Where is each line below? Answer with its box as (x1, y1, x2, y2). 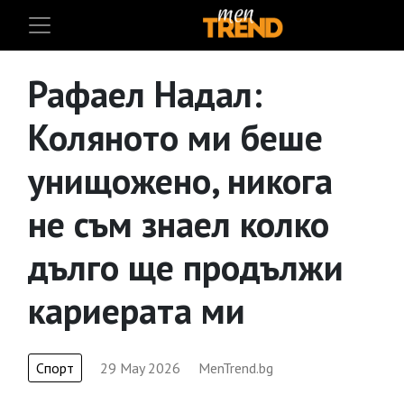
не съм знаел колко (28, 200, 329, 247)
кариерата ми (28, 287, 245, 334)
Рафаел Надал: (28, 70, 262, 117)
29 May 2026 (100, 359, 180, 377)
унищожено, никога (28, 157, 333, 204)
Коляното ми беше (28, 114, 323, 161)
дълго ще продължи (28, 243, 344, 290)
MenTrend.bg (198, 359, 273, 377)
